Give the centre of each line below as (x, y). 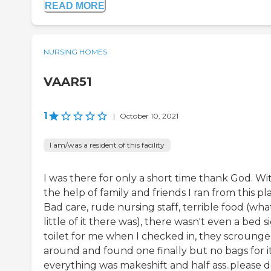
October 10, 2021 (149, 116)
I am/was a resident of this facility (107, 145)
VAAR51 (68, 82)
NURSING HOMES (75, 52)
